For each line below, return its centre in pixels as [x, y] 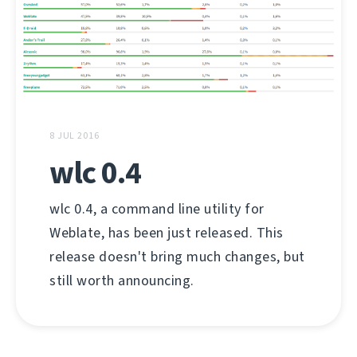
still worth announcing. [122, 280]
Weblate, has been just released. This [167, 232]
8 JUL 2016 [75, 135]
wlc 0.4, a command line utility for [157, 208]
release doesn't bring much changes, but [177, 256]
